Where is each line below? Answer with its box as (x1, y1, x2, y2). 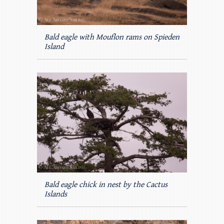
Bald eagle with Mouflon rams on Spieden (44, 32, 179, 42)
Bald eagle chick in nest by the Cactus (44, 180, 167, 190)
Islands (44, 189, 67, 199)
